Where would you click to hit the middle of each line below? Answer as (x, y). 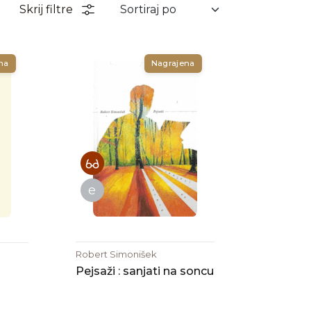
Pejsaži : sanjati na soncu (144, 271)
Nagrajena (173, 63)
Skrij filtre (46, 9)
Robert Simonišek (116, 254)
